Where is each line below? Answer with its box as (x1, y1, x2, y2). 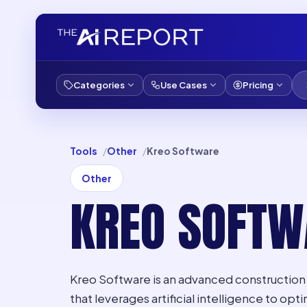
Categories (73, 79, 125, 90)
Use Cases (160, 79, 207, 90)
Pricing (243, 79, 273, 90)
